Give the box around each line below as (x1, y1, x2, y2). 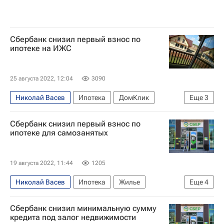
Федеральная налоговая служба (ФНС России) (15, 209, 167, 217)
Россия (15, 193, 38, 201)
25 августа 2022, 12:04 (10, 74, 73, 82)
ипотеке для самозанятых (10, 127, 108, 137)
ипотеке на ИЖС (10, 43, 71, 53)
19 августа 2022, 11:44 (10, 159, 73, 166)
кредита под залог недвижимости (10, 212, 136, 222)
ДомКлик (119, 93, 149, 101)
